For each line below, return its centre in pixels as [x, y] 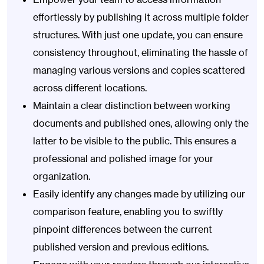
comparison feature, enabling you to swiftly [128, 211]
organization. [62, 176]
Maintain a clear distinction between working [132, 105]
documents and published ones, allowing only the [141, 123]
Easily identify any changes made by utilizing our [139, 194]
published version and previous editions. [121, 247]
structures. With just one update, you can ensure [138, 34]
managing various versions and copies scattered [139, 70]
